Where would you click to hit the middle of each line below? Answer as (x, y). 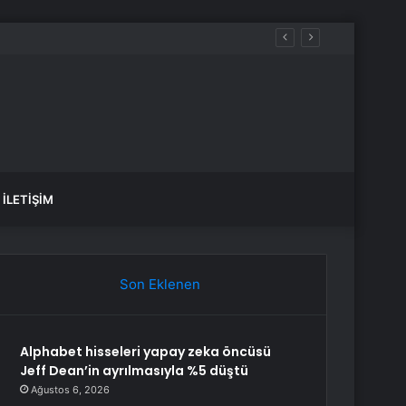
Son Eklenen (159, 284)
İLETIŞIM (28, 199)
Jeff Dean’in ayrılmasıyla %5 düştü (135, 371)
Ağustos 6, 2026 (71, 390)
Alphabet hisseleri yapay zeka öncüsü (146, 352)
